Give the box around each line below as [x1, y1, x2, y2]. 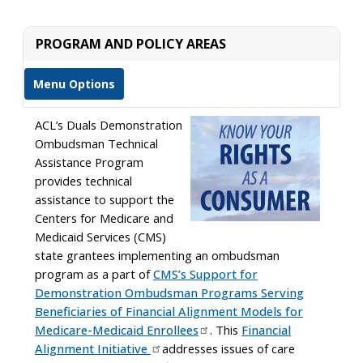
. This [210, 322, 241, 338]
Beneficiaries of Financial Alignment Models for [35, 303, 303, 319]
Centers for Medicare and [35, 210, 173, 226]
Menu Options [33, 76, 115, 92]
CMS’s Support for [153, 266, 258, 282]
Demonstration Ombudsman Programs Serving [35, 284, 304, 301]
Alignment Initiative [35, 340, 151, 357]
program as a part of [35, 266, 153, 282]
